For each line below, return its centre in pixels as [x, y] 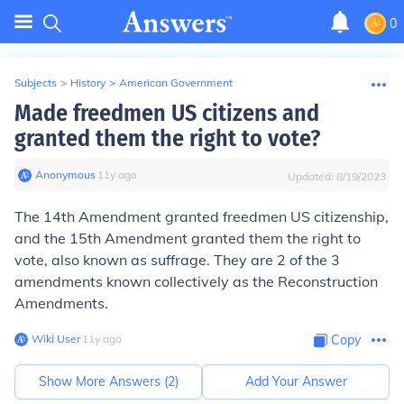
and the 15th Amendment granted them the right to [188, 238]
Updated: [312, 176]
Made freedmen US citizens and [167, 113]
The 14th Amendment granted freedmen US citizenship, [202, 216]
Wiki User [56, 339]
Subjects [36, 83]
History [88, 83]
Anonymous [65, 174]
